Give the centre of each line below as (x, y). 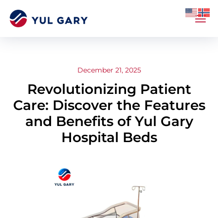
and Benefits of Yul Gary (109, 121)
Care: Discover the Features (109, 105)
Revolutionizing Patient (109, 89)
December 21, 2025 (109, 70)
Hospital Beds (109, 137)
